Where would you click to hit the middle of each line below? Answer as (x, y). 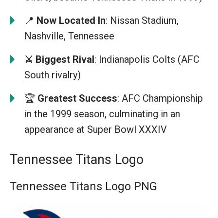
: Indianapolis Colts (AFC (147, 59)
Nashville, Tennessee (69, 36)
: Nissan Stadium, (142, 20)
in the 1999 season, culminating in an (102, 114)
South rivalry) (53, 75)
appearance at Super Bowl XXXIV (96, 129)
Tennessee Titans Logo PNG (83, 186)
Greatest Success (76, 98)
